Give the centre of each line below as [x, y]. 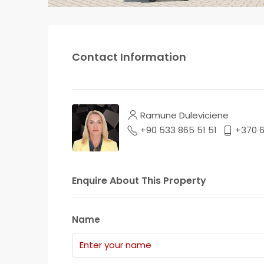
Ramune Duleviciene [184, 115]
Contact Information [129, 57]
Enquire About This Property [139, 180]
